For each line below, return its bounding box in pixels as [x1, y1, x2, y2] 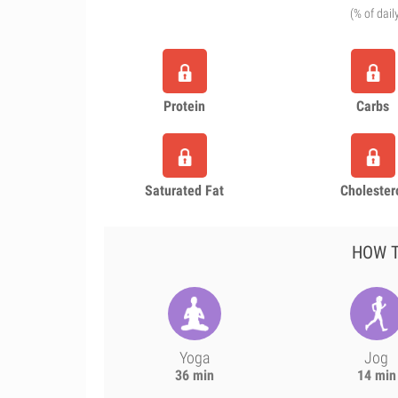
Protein [163, 98, 206, 115]
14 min [356, 367, 396, 384]
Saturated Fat [145, 182, 225, 199]
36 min [175, 367, 215, 384]
